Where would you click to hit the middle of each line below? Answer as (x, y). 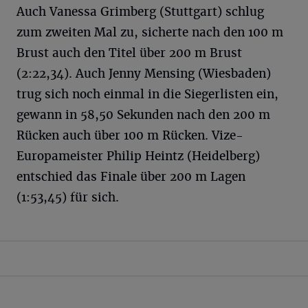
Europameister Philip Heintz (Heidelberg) (138, 156)
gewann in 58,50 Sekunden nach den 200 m (143, 115)
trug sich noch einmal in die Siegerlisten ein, (147, 95)
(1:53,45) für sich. (68, 198)
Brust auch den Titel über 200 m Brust (129, 53)
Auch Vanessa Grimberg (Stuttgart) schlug (140, 12)
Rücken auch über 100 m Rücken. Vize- (130, 136)
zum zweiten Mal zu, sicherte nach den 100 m (150, 33)
